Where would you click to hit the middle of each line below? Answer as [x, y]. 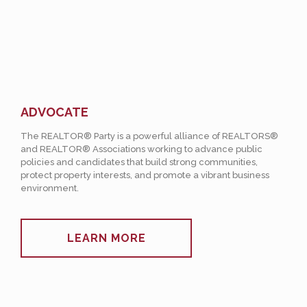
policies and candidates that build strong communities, [139, 162]
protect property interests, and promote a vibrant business [145, 175]
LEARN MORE [106, 238]
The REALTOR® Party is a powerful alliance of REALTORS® [149, 136]
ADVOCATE [54, 112]
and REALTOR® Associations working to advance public [142, 149]
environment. [50, 188]
